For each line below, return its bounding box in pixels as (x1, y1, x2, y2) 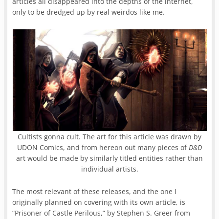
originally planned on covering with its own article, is (12, 197, 186, 207)
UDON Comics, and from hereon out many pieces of (17, 142, 189, 152)
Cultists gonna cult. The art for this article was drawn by (18, 131, 201, 141)
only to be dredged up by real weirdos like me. (12, 7, 167, 17)
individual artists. (81, 164, 138, 174)
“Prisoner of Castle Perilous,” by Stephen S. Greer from (12, 208, 191, 218)
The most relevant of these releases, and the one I (12, 186, 177, 196)
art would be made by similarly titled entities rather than (16, 153, 203, 163)
